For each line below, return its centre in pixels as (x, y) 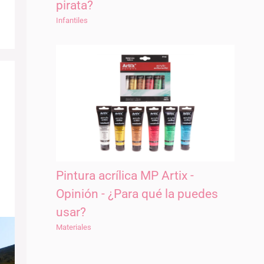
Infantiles (72, 21)
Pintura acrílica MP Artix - (125, 175)
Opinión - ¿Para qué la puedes (137, 194)
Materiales (73, 227)
